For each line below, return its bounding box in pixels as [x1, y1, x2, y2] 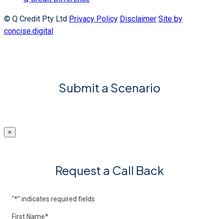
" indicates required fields [18, 195, 95, 203]
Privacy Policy [69, 14, 118, 24]
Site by [158, 14, 182, 24]
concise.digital [4, 26, 53, 36]
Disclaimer [120, 14, 156, 24]
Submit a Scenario [59, 80, 160, 95]
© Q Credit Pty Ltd [4, 14, 69, 24]
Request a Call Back [55, 163, 164, 178]
